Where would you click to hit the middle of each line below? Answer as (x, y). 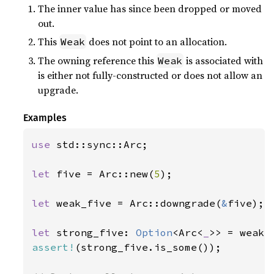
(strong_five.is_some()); (148, 247)
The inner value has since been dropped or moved (150, 9)
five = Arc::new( (106, 174)
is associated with (224, 60)
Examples (45, 118)
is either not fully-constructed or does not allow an (150, 75)
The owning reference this (98, 60)
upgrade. (58, 90)
